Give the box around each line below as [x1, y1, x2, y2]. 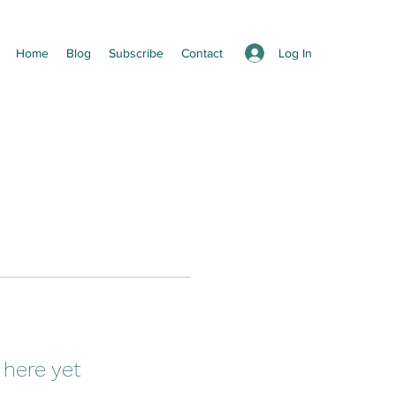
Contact [181, 46, 223, 60]
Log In [278, 45, 312, 60]
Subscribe [109, 46, 164, 60]
